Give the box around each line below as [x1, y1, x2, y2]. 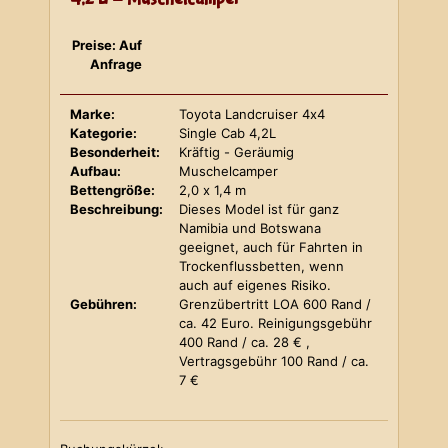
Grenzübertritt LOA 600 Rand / [178, 296, 371, 312]
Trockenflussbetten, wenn [178, 258, 344, 274]
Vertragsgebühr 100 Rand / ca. [178, 353, 369, 369]
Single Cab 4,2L [178, 125, 276, 141]
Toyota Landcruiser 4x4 [178, 106, 325, 122]
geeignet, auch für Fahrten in [178, 239, 363, 255]
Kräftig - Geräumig [178, 144, 294, 160]
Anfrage [89, 56, 142, 72]
